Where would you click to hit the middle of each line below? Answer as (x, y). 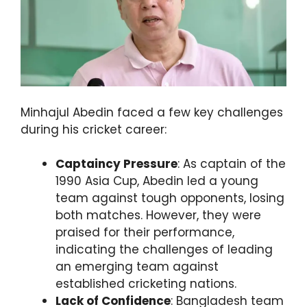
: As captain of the (232, 164)
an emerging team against (137, 267)
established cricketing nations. (146, 284)
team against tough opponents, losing (170, 198)
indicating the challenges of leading (164, 250)
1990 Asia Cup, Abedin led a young (157, 181)
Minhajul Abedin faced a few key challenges (152, 112)
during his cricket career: (94, 129)
